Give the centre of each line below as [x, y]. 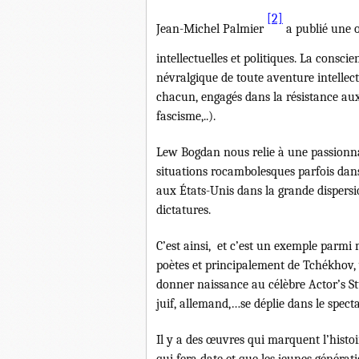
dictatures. [184, 210]
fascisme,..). [186, 116]
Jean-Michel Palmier [212, 28]
